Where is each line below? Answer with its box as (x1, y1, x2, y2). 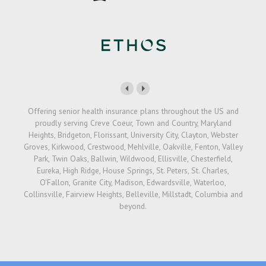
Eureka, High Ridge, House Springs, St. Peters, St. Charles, (37, 165, 229, 176)
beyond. (119, 201, 147, 212)
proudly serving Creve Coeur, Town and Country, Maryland (34, 118, 232, 129)
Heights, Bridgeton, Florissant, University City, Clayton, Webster (28, 129, 238, 141)
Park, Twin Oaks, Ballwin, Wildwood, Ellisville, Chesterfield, (33, 153, 233, 164)
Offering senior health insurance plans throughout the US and (27, 106, 239, 117)
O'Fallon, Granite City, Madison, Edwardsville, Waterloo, (40, 177, 226, 188)
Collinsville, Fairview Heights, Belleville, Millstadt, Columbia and (23, 189, 243, 200)
